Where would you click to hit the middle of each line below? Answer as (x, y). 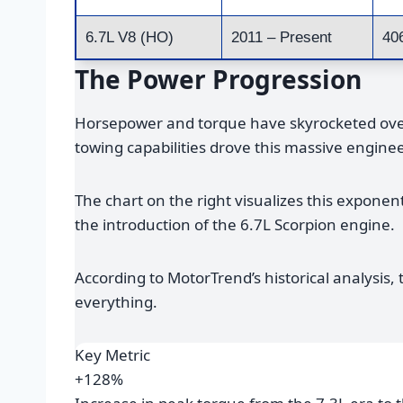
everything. (116, 302)
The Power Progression (218, 80)
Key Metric (112, 355)
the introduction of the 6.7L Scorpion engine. (235, 225)
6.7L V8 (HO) (130, 38)
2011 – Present (282, 38)
